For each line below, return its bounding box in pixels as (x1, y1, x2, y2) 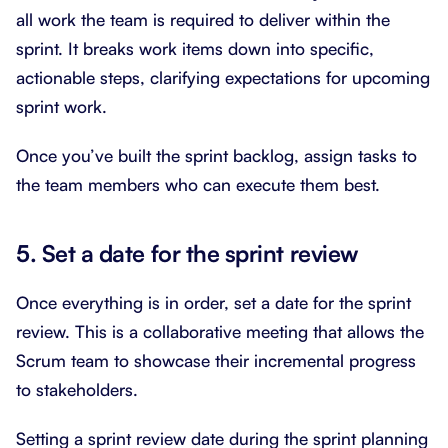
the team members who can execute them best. (16, 173, 380, 195)
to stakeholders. (16, 378, 138, 400)
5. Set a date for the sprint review (16, 238, 358, 268)
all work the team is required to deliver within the (16, 8, 390, 30)
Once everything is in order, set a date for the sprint (16, 291, 411, 313)
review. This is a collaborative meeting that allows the (16, 320, 424, 342)
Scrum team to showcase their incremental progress (16, 349, 416, 371)
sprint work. (16, 95, 107, 117)
